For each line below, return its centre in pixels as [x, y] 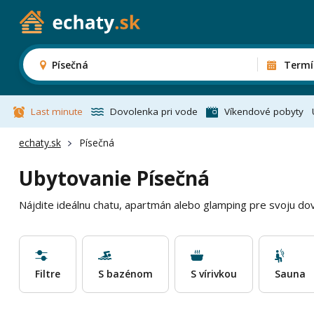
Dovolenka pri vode [153, 111]
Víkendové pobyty [264, 111]
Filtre [47, 274]
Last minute [56, 111]
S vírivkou [213, 274]
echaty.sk [40, 143]
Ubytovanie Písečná [114, 178]
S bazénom [125, 274]
